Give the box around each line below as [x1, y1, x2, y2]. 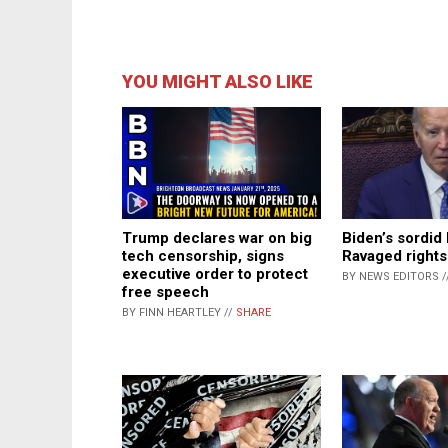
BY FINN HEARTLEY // [122, 305, 236, 319]
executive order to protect [122, 264, 308, 283]
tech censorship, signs [122, 246, 284, 265]
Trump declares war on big [122, 228, 312, 247]
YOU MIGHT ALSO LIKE [122, 71, 313, 92]
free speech [122, 282, 209, 301]
